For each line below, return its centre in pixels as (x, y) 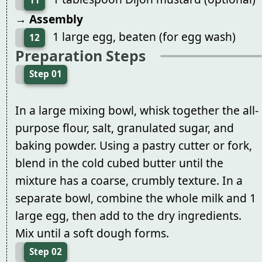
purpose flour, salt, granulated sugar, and (124, 127)
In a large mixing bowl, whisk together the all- (137, 110)
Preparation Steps (80, 56)
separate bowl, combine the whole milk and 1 (135, 198)
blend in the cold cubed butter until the (119, 163)
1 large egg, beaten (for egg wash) (144, 36)
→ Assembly (49, 19)
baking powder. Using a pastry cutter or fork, (133, 145)
